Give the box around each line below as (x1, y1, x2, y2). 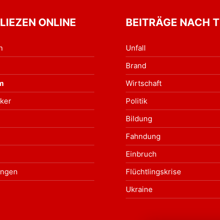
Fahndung (126, 132, 161, 141)
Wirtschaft (126, 79, 162, 88)
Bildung (126, 114, 152, 123)
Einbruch (126, 149, 157, 159)
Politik (126, 96, 147, 106)
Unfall (126, 43, 146, 53)
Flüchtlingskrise (126, 167, 181, 176)
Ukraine (126, 185, 153, 194)
